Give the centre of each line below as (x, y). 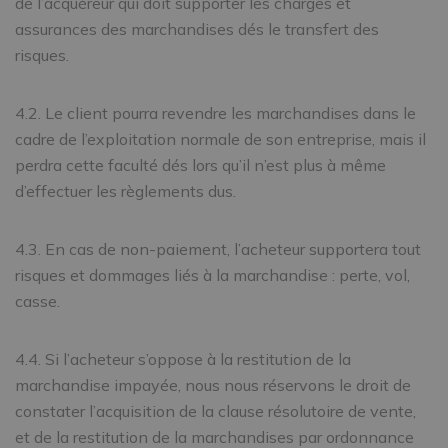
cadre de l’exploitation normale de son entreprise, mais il (220, 139)
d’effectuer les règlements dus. (125, 191)
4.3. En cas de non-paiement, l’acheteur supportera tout (218, 249)
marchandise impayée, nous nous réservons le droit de (213, 385)
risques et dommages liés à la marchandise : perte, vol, (212, 275)
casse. (37, 301)
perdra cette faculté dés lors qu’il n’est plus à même (200, 165)
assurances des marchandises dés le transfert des (197, 29)
